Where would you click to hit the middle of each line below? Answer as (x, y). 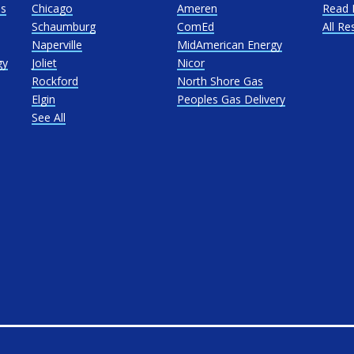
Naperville (57, 45)
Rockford (55, 81)
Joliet (45, 63)
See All (49, 117)
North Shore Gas (220, 81)
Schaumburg (64, 26)
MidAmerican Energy (229, 45)
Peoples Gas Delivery (231, 99)
